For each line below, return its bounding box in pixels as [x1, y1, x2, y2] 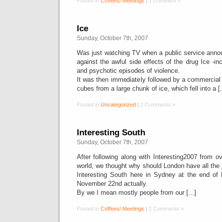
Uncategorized [101, 102, 136, 108]
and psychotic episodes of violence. [77, 67, 180, 74]
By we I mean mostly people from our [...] [77, 189, 196, 196]
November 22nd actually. [77, 180, 148, 187]
